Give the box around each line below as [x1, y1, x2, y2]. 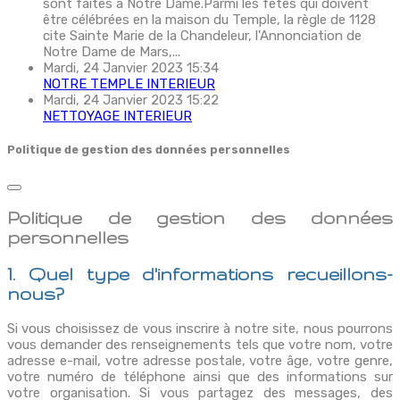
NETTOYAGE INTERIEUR [43, 108, 192, 125]
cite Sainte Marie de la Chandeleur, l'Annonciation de [43, 28, 362, 45]
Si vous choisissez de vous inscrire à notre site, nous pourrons [7, 320, 393, 337]
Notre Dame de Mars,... [43, 44, 180, 61]
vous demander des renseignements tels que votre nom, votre [7, 336, 393, 353]
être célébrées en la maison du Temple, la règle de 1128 [43, 12, 376, 29]
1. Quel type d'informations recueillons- [7, 263, 393, 284]
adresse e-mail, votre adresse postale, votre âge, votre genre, [7, 352, 393, 369]
